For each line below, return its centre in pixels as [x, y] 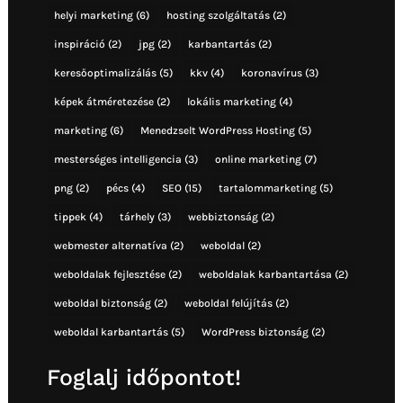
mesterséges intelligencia [117, 159]
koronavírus [271, 72]
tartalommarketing [267, 188]
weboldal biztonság [102, 303]
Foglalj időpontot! [143, 377]
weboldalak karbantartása [265, 274]
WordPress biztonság [255, 331]
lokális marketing [231, 101]
